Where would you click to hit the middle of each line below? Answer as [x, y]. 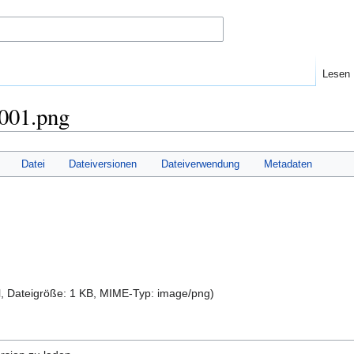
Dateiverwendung [200, 164]
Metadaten [288, 164]
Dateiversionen [103, 164]
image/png [184, 294]
